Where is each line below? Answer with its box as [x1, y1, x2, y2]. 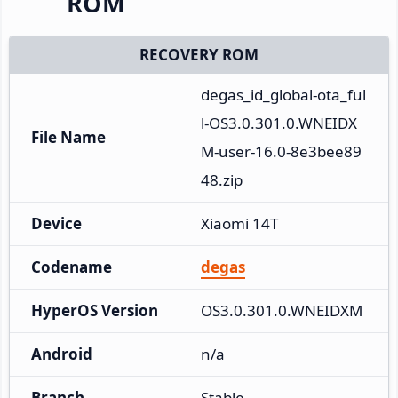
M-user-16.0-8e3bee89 [201, 140, 362, 162]
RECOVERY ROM [139, 44, 259, 65]
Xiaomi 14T [201, 212, 278, 234]
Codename [31, 256, 112, 277]
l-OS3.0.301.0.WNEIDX [201, 112, 357, 133]
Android [31, 343, 92, 364]
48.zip [201, 169, 243, 190]
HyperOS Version [31, 299, 158, 321]
